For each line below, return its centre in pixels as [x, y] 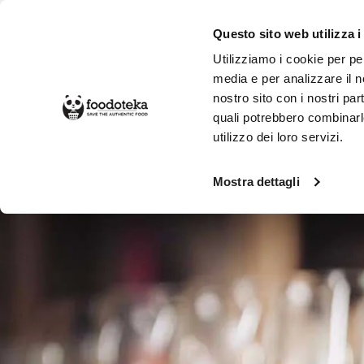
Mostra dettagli [256, 182]
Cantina [146, 160]
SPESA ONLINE [100, 107]
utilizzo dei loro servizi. [278, 137]
